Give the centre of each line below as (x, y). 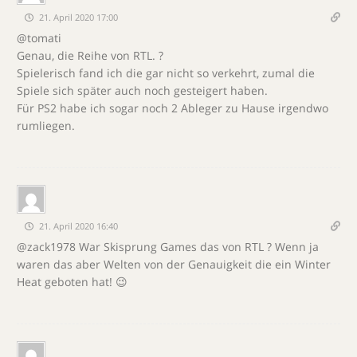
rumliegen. (46, 125)
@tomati (39, 37)
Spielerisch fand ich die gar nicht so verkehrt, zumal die (166, 73)
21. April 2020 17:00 (77, 17)
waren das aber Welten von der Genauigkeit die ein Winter (174, 264)
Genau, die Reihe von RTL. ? (90, 55)
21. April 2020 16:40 (77, 226)
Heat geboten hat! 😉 (72, 281)
